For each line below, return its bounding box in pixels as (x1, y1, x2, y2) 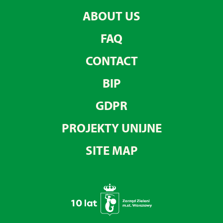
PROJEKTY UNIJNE (61, 119, 162, 135)
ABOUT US (83, 7, 140, 23)
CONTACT (85, 52, 138, 68)
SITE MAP (85, 142, 138, 158)
